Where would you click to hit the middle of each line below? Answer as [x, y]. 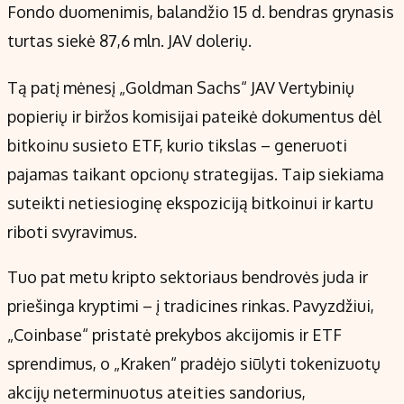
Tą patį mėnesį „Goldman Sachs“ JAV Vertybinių [181, 88]
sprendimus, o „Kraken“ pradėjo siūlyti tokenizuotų [194, 364]
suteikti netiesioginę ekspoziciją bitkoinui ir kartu [190, 203]
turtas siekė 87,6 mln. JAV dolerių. [129, 41]
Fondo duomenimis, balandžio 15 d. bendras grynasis [201, 12]
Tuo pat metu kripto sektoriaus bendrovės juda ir [188, 277]
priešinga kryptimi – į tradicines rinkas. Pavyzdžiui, [191, 306]
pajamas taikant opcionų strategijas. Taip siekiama [196, 174]
